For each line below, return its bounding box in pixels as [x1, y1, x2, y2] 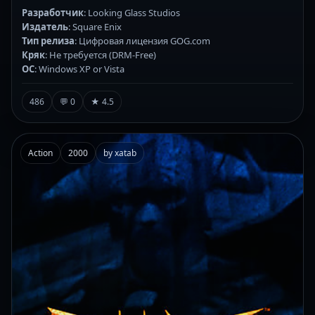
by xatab [103, 146, 136, 159]
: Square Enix [68, 20, 122, 33]
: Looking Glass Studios [84, 6, 180, 19]
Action [28, 146, 53, 159]
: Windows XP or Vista [34, 62, 124, 75]
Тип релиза [22, 34, 75, 47]
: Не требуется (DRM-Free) [45, 48, 156, 61]
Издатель [22, 20, 68, 33]
